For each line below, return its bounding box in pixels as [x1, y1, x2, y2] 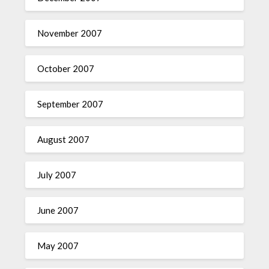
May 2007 [37, 240, 79, 251]
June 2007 [37, 205, 79, 216]
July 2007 [37, 169, 77, 180]
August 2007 [37, 134, 90, 145]
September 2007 [37, 98, 104, 109]
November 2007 [37, 28, 103, 38]
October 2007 [37, 63, 95, 74]
